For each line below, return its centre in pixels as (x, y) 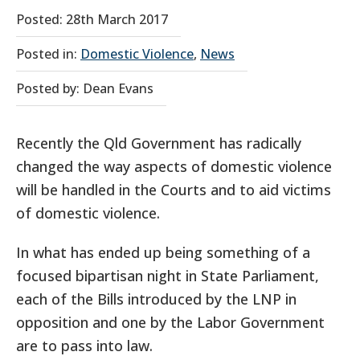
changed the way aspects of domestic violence (174, 166)
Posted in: (48, 54)
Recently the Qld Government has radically (159, 143)
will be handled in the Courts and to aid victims (174, 190)
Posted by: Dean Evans (85, 88)
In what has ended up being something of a (163, 252)
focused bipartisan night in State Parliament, (168, 276)
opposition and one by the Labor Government (170, 322)
